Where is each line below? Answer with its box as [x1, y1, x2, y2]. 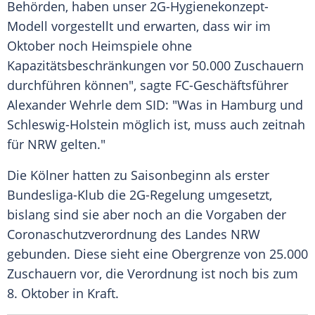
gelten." [57, 136, 105, 153]
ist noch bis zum [198, 265, 298, 283]
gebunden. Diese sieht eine [7, 245, 172, 263]
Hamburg [221, 96, 276, 114]
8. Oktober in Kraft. [7, 285, 119, 302]
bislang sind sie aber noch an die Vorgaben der [7, 206, 286, 224]
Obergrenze [172, 245, 240, 263]
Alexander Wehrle [7, 96, 112, 114]
